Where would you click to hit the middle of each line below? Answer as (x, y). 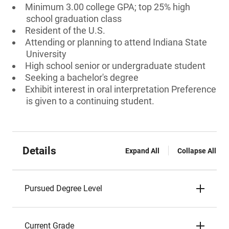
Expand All (142, 151)
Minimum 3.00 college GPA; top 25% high (108, 7)
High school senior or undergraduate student (115, 66)
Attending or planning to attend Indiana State (116, 42)
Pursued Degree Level (63, 188)
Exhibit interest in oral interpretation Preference (121, 89)
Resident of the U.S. (65, 30)
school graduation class (74, 19)
